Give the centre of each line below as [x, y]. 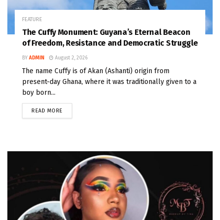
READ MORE [47, 110]
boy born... [39, 92]
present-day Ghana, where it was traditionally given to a [109, 82]
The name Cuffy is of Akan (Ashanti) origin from [96, 71]
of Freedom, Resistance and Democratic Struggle [110, 43]
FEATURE [32, 19]
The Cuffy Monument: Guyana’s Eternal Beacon [106, 32]
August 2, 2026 [70, 58]
